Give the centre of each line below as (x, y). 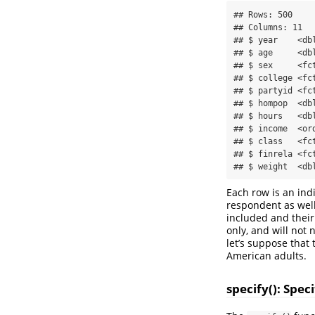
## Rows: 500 (263, 15)
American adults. (266, 256)
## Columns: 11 (268, 28)
